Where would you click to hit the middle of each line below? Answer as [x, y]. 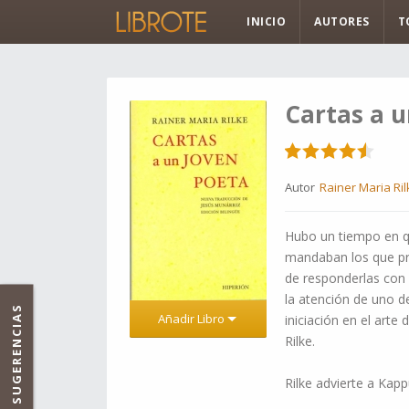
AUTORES [342, 21]
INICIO [266, 21]
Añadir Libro [192, 319]
